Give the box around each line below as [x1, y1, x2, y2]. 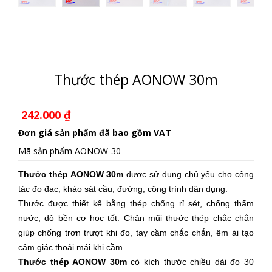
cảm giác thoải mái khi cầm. [18, 242, 125, 252]
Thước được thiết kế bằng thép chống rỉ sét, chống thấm [18, 199, 254, 208]
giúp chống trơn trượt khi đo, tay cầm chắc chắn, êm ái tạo [18, 228, 254, 237]
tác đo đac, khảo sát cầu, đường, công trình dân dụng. [18, 184, 228, 194]
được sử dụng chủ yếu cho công [123, 169, 254, 179]
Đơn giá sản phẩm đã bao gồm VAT [18, 127, 171, 138]
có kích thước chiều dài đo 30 [126, 257, 254, 267]
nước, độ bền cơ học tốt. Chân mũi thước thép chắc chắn [18, 213, 254, 223]
